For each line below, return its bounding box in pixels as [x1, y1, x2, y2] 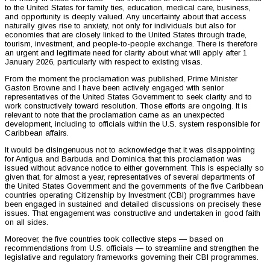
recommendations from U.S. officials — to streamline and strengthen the [5, 243, 259, 253]
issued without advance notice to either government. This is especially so [5, 163, 264, 172]
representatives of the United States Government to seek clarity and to [5, 92, 252, 101]
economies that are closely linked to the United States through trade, [5, 30, 246, 39]
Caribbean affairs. [5, 128, 69, 137]
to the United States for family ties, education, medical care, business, [5, 2, 251, 12]
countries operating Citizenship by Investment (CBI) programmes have [5, 190, 255, 199]
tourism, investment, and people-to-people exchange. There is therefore [5, 39, 257, 48]
